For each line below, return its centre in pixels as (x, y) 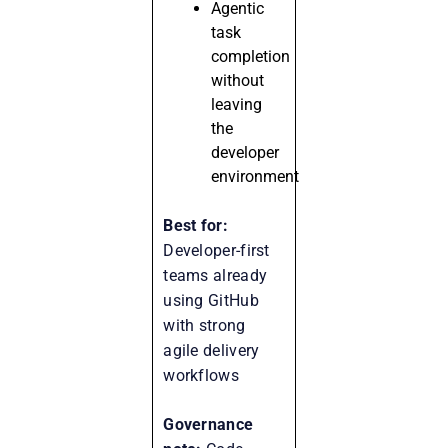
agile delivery (211, 350)
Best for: (195, 225)
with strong (204, 325)
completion (251, 56)
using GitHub (211, 300)
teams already (215, 275)
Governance (208, 424)
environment (255, 176)
